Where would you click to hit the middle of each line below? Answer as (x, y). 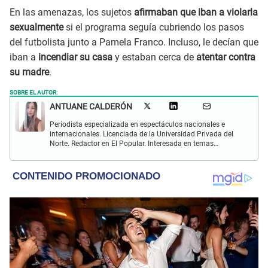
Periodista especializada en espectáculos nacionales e (137, 125)
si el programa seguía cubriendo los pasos (155, 28)
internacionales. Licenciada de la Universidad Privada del (141, 134)
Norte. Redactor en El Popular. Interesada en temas (132, 144)
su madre (29, 72)
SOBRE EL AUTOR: (33, 92)
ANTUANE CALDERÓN (91, 107)
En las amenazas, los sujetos (72, 13)
